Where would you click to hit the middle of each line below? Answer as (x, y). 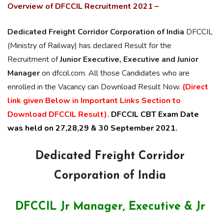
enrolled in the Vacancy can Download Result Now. (95, 87)
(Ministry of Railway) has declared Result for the (89, 46)
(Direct (195, 87)
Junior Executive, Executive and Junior (129, 59)
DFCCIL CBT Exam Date (155, 114)
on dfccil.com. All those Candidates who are (115, 73)
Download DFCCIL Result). (59, 114)
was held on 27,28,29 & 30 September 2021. (93, 128)
